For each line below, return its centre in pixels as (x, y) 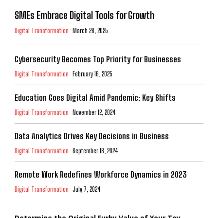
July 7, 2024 (87, 189)
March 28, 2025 (90, 30)
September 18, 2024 (95, 151)
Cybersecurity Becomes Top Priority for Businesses (98, 59)
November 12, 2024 (94, 112)
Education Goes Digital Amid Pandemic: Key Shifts (95, 97)
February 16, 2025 (92, 74)
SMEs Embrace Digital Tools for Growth (84, 15)
